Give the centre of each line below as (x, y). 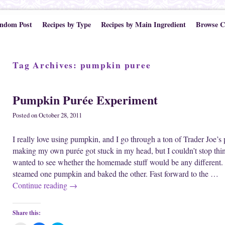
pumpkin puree (116, 65)
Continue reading (41, 185)
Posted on (26, 116)
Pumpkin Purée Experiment (85, 99)
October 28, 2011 (60, 116)
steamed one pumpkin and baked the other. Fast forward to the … (116, 174)
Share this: (27, 213)
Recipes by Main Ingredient (143, 24)
